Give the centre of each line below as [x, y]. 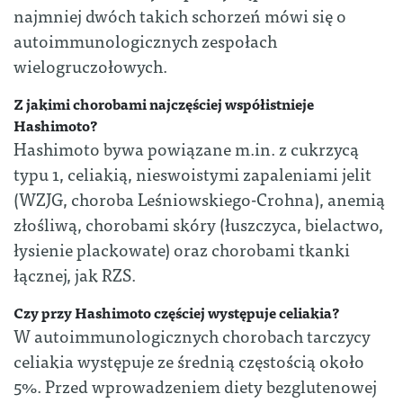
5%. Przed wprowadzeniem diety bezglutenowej [195, 386]
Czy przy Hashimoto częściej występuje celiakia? [176, 313]
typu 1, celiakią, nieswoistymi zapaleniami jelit [193, 174]
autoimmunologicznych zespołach [145, 40]
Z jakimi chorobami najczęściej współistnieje [164, 104]
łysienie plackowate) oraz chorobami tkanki [182, 249]
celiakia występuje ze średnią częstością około [189, 361]
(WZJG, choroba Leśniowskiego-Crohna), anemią [199, 199]
